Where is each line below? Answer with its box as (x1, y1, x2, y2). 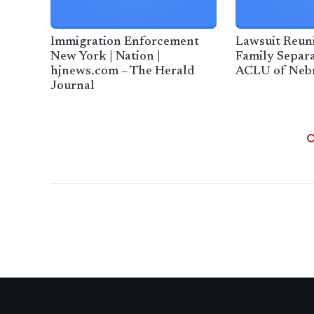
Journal (50, 80, 95, 93)
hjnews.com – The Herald (50, 65, 194, 78)
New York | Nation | (50, 50, 161, 64)
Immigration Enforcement (50, 36, 199, 49)
